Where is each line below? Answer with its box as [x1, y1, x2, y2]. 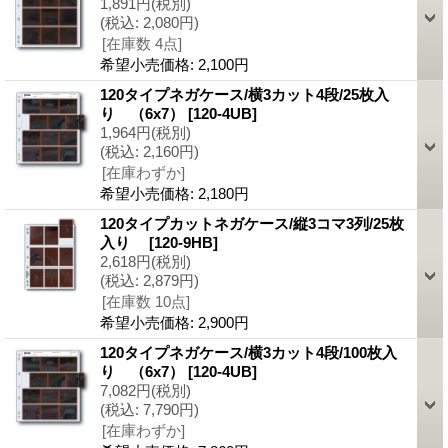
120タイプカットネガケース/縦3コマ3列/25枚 [100, 214, 404, 232]
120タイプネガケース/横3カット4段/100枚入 [100, 343, 397, 361]
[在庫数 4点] [102, 34, 182, 52]
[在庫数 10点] [102, 292, 190, 310]
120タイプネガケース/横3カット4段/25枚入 [100, 85, 389, 103]
